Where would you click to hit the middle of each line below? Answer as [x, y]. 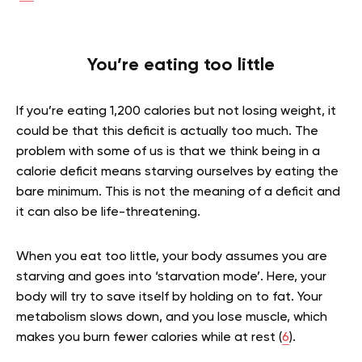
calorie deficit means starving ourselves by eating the [177, 172]
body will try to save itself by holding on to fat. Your [169, 297]
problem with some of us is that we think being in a [168, 152]
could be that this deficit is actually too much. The [167, 132]
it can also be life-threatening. [108, 213]
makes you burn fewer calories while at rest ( [149, 338]
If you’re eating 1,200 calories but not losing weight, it [176, 112]
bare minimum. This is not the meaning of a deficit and [178, 192]
